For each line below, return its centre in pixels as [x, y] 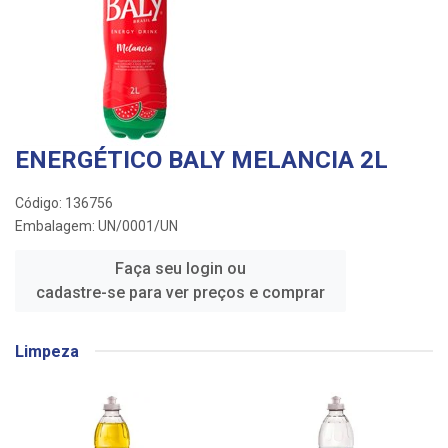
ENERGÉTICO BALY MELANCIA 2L [201, 159]
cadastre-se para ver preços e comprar [180, 292]
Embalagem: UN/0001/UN [96, 225]
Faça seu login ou [180, 268]
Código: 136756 [64, 202]
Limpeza [47, 351]
